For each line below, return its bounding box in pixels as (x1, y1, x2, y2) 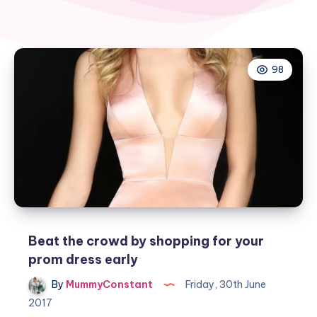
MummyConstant (64, 278, 153, 292)
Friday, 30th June (183, 278, 266, 292)
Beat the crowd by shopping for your (28, 233, 264, 250)
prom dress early (28, 251, 138, 268)
